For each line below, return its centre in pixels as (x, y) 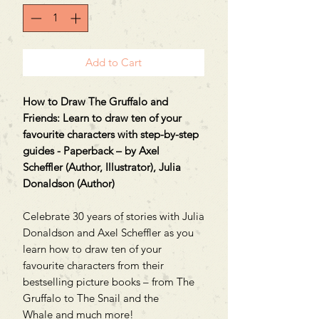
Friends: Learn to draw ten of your (102, 117)
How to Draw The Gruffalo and (95, 101)
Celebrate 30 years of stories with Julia (114, 216)
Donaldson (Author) (69, 183)
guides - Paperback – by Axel (91, 150)
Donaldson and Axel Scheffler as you (108, 232)
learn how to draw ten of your (92, 249)
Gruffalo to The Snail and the (91, 298)
